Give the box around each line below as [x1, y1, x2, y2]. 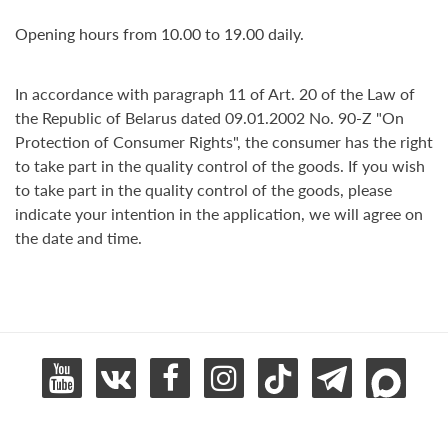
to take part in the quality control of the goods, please [15, 180, 392, 199]
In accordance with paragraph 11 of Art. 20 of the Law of [15, 84, 415, 103]
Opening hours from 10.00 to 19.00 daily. [15, 24, 304, 43]
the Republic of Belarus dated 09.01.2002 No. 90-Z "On [15, 108, 404, 127]
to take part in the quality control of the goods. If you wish [15, 156, 425, 175]
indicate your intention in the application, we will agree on [15, 204, 423, 223]
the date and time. [15, 228, 142, 247]
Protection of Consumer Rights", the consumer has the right [15, 132, 433, 151]
